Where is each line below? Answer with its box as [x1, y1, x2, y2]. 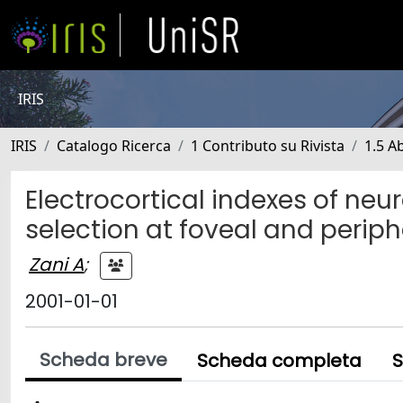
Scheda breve [40, 347, 167, 372]
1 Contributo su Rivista [191, 136, 345, 156]
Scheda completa [197, 348, 362, 373]
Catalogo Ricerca [57, 136, 171, 156]
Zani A [29, 251, 84, 277]
